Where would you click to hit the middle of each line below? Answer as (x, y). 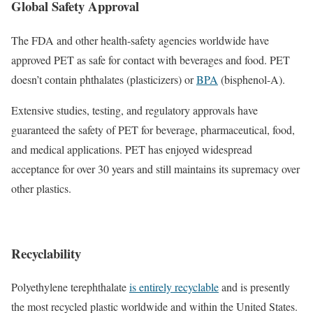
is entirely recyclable (174, 287)
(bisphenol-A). (252, 79)
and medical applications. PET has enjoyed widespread (132, 149)
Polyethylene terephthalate (70, 287)
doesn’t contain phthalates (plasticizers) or (104, 79)
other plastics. (41, 188)
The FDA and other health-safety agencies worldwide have (140, 40)
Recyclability (46, 253)
